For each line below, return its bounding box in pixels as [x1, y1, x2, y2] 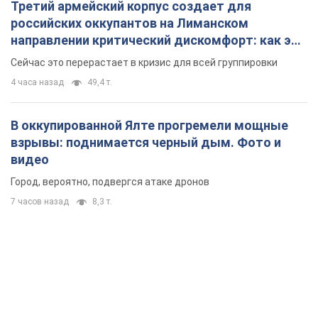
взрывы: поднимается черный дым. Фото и [11, 135, 281, 150]
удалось [11, 50, 63, 65]
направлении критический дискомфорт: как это [11, 33, 307, 48]
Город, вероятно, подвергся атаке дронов [11, 176, 209, 188]
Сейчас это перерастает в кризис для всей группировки [11, 57, 278, 69]
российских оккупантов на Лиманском [11, 16, 248, 31]
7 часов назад [11, 197, 69, 207]
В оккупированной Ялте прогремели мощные [11, 118, 288, 133]
